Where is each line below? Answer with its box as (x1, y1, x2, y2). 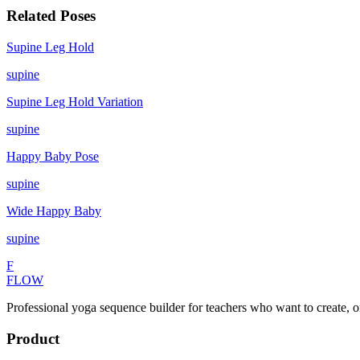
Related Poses (6, 7, 96, 25)
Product (6, 329, 59, 347)
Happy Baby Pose (6, 149, 99, 164)
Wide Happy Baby (6, 204, 101, 219)
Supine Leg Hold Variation (6, 95, 143, 109)
